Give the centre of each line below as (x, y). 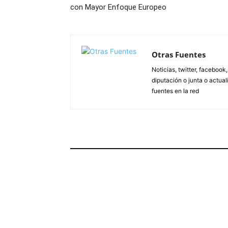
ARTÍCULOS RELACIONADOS (122, 142)
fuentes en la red (175, 91)
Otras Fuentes (179, 55)
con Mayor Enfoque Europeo (118, 7)
